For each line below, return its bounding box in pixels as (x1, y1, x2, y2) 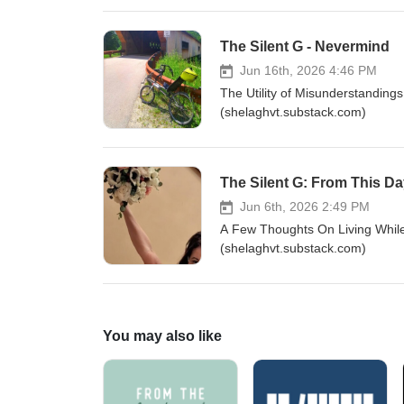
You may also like (103, 328, 222, 344)
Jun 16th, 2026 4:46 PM (240, 63, 377, 78)
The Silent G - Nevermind (220, 39, 390, 54)
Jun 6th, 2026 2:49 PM (240, 199, 370, 214)
